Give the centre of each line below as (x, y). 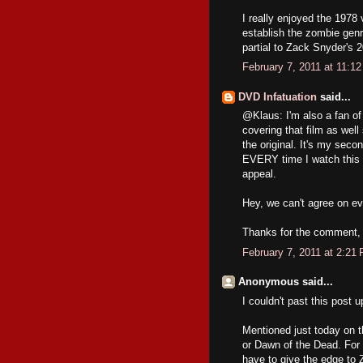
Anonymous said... (286, 282)
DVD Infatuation (278, 96)
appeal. (259, 174)
